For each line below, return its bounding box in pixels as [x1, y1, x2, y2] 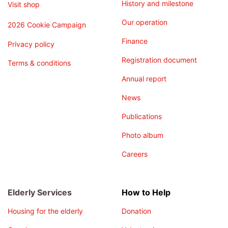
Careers [122, 150, 148, 159]
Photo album [122, 131, 163, 140]
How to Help [122, 187, 170, 198]
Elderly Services [8, 187, 72, 198]
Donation [122, 207, 151, 216]
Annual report [122, 74, 166, 83]
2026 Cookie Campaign [8, 20, 86, 30]
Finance [122, 37, 148, 46]
